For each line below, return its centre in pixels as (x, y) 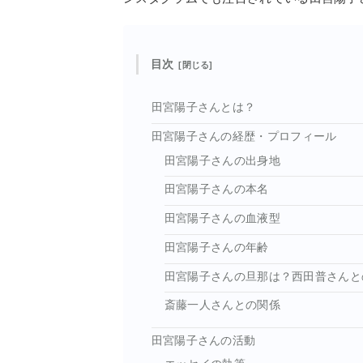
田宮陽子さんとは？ (203, 108)
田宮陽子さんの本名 (216, 190)
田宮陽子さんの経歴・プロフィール (244, 137)
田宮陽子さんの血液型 (222, 219)
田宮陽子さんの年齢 (216, 247)
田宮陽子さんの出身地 (222, 160)
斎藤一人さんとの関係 (222, 305)
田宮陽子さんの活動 (203, 340)
